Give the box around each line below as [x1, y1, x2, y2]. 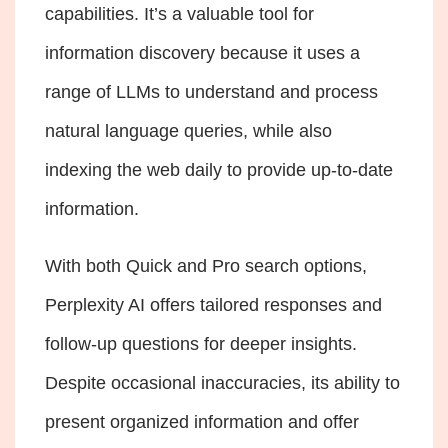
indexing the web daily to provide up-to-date [45, 159, 393, 180]
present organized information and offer [45, 411, 359, 432]
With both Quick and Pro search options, [45, 255, 367, 276]
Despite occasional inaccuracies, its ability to [45, 372, 400, 393]
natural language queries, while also [45, 120, 332, 141]
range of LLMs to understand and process [45, 81, 378, 102]
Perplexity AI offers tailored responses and [45, 294, 382, 315]
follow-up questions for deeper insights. [45, 333, 357, 354]
